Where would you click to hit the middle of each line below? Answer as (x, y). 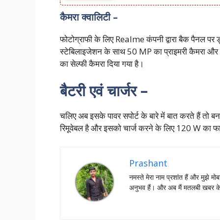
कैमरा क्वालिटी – (89, 17)
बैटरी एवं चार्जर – (104, 91)
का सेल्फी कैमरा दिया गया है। (102, 63)
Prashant (148, 163)
